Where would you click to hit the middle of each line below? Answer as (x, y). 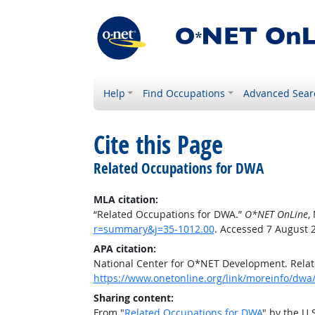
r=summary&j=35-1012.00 (154, 229)
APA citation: (124, 249)
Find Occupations (184, 93)
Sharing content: (133, 298)
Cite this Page (158, 145)
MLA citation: (126, 199)
